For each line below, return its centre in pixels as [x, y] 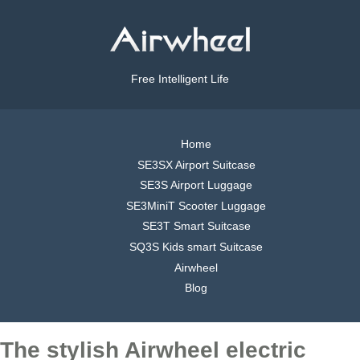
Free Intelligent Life [180, 79]
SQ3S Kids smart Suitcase [196, 246]
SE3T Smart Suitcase [196, 226]
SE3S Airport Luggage [196, 185]
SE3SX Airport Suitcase [196, 164]
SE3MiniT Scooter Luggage [196, 205]
